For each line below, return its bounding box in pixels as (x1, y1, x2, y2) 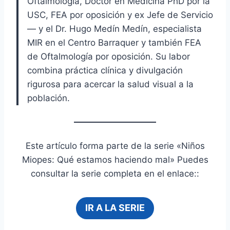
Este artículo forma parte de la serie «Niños (25, 141, 205, 151)
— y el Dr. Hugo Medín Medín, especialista (27, 24, 202, 34)
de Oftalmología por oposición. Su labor (27, 51, 190, 62)
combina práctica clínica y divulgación (27, 65, 183, 76)
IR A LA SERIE (85, 202, 145, 214)
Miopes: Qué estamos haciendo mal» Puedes (22, 155, 208, 165)
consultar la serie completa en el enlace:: (31, 168, 199, 179)
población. (27, 93, 70, 104)
